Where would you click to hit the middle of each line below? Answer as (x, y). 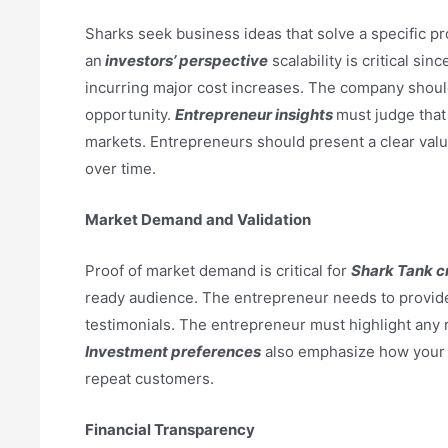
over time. (120, 169)
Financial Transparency (170, 430)
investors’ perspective (186, 61)
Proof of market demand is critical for (218, 271)
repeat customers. (149, 379)
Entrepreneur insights (255, 115)
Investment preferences (173, 352)
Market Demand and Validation (198, 220)
